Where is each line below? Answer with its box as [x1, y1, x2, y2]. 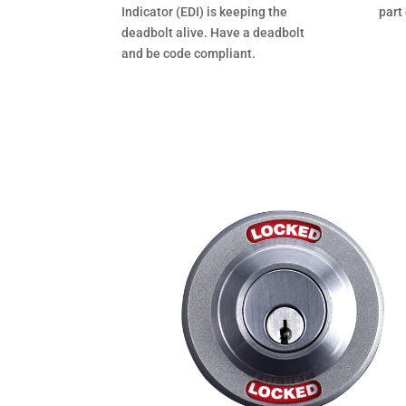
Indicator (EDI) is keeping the [121, 4, 288, 19]
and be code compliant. [121, 45, 256, 61]
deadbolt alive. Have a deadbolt [121, 24, 305, 40]
